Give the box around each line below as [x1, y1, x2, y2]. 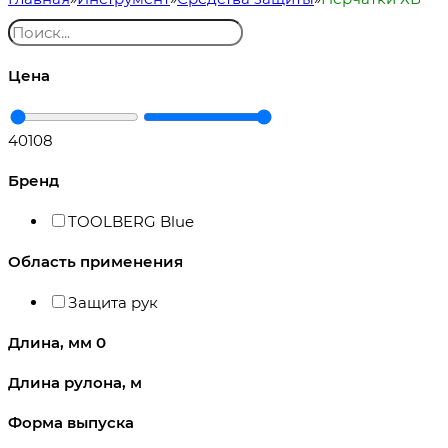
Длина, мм [8, 332, 96, 352]
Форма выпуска [8, 412, 134, 432]
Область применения [8, 251, 183, 271]
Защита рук [68, 292, 158, 312]
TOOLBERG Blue [68, 211, 194, 231]
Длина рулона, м [8, 372, 142, 392]
